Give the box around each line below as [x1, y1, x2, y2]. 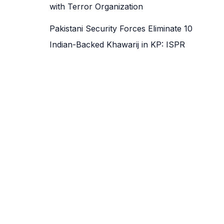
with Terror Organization [49, 1, 143, 11]
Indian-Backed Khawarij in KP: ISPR [49, 39, 185, 49]
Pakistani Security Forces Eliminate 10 [49, 23, 192, 33]
